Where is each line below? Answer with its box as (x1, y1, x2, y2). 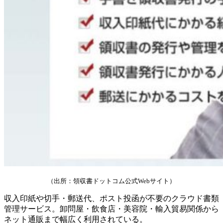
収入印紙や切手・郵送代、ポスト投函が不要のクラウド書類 (4, 194, 219, 203)
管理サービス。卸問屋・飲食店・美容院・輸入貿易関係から (4, 205, 219, 214)
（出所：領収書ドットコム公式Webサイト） (47, 177, 176, 185)
